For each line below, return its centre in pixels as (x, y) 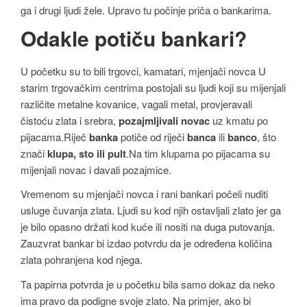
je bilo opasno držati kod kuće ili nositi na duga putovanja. (148, 227)
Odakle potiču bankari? (134, 38)
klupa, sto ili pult (87, 153)
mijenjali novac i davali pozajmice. (96, 169)
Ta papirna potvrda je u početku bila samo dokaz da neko (148, 284)
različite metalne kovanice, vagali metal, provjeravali (136, 103)
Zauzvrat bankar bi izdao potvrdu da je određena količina (146, 243)
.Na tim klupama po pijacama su (198, 153)
